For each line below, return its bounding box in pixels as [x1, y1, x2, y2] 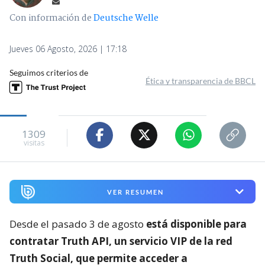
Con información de [9, 11, 92, 25]
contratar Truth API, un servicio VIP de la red [9, 234, 232, 248]
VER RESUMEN [106, 188, 164, 196]
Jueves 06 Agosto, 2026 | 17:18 [9, 43, 127, 54]
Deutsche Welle [93, 11, 159, 25]
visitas [23, 138, 44, 148]
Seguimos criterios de [9, 67, 88, 77]
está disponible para [146, 217, 247, 231]
